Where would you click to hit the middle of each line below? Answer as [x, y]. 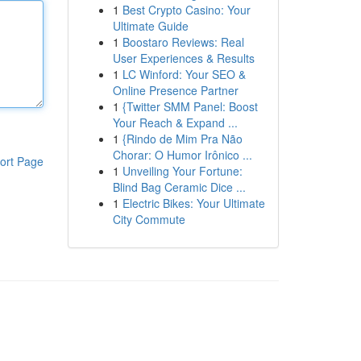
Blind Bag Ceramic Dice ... [179, 187]
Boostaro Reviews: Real [183, 42]
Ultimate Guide [150, 26]
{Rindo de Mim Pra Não [182, 139]
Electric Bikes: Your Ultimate [193, 203]
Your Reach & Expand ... [175, 122]
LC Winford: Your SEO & [184, 74]
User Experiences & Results [183, 58]
